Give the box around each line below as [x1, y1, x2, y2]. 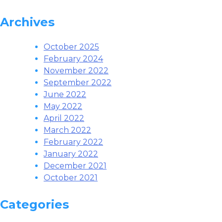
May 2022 [44, 102, 82, 111]
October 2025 [44, 42, 99, 52]
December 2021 [44, 161, 107, 171]
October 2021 [44, 173, 98, 183]
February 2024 [44, 54, 103, 64]
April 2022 [44, 113, 84, 123]
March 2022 [44, 125, 91, 135]
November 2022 [44, 66, 109, 76]
